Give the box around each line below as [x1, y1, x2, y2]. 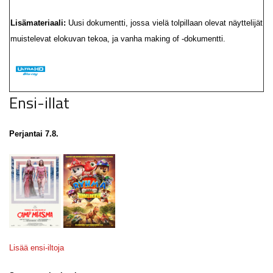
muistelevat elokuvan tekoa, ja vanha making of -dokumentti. [10, 34, 225, 43]
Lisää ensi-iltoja [9, 243, 64, 253]
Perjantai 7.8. [9, 129, 58, 138]
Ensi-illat [9, 91, 69, 115]
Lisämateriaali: [10, 18, 69, 27]
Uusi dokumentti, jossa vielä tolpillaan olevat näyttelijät [68, 18, 263, 27]
